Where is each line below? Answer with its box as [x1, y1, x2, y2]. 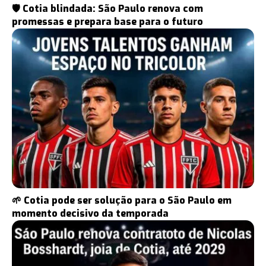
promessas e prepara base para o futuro [12, 15, 203, 28]
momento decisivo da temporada [12, 207, 169, 220]
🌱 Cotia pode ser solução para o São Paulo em [12, 194, 232, 207]
